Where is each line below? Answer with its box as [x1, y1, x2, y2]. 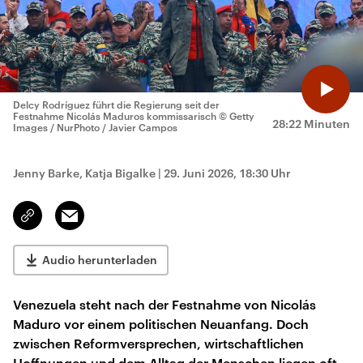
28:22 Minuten [272, 117, 350, 130]
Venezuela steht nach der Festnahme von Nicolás [13, 297, 316, 312]
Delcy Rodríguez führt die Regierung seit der [13, 99, 220, 110]
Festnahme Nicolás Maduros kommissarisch [13, 110, 216, 122]
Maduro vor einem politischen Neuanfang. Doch [13, 316, 309, 331]
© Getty [219, 110, 254, 122]
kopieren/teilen [28, 216, 105, 229]
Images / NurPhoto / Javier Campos [13, 122, 177, 133]
